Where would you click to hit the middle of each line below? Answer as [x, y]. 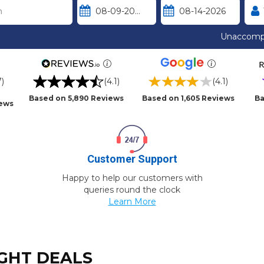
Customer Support [132, 159]
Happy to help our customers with [132, 178]
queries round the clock [132, 190]
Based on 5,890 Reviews [76, 98]
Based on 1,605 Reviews [188, 98]
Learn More [132, 202]
